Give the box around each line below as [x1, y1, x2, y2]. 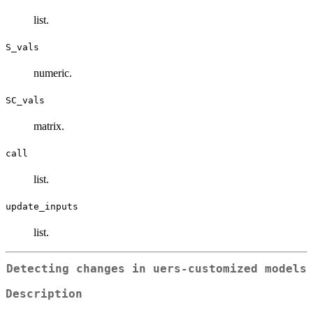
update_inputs [6, 201, 78, 212]
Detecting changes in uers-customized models [6, 262, 307, 275]
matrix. [34, 119, 64, 132]
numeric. [34, 66, 72, 79]
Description [6, 288, 82, 301]
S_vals [6, 41, 39, 52]
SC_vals [6, 94, 45, 105]
